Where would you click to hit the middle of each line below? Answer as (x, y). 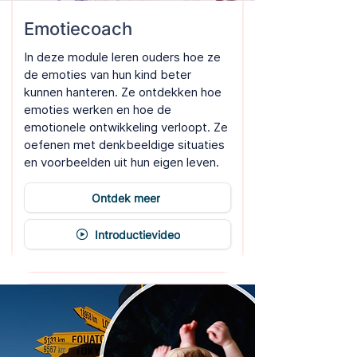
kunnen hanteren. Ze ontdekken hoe (123, 92)
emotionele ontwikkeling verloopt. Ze (126, 127)
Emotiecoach (78, 29)
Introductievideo (137, 234)
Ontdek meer (126, 198)
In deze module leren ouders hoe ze (122, 57)
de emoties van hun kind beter (108, 75)
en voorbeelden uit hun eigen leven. (122, 162)
